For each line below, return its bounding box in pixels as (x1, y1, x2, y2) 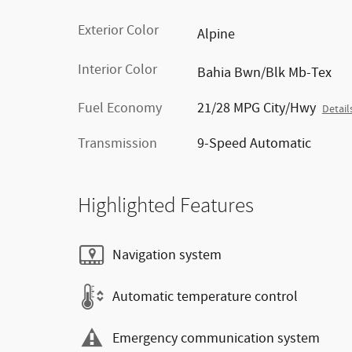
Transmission (78, 134, 157, 153)
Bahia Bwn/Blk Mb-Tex (196, 64, 332, 82)
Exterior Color (78, 21, 159, 40)
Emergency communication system (112, 328, 320, 348)
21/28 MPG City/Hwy (196, 99, 316, 118)
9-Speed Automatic (196, 134, 311, 153)
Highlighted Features (78, 193, 254, 218)
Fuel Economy (78, 99, 162, 118)
